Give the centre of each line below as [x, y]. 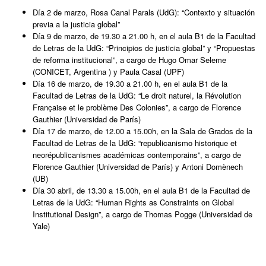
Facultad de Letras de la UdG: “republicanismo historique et [135, 143]
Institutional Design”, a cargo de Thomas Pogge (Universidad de [142, 214]
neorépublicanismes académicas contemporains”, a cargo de [137, 155]
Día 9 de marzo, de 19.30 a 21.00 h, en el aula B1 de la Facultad [144, 36]
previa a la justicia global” [76, 24]
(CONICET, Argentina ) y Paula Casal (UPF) [108, 72]
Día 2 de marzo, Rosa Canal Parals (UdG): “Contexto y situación [144, 12]
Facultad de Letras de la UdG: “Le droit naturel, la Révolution [137, 96]
